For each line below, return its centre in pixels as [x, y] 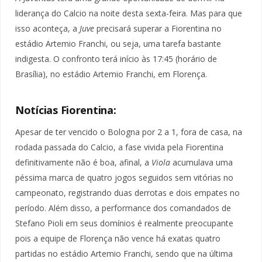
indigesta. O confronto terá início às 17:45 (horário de [116, 58]
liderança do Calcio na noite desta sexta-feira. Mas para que [129, 13]
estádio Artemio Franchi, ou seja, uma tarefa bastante [118, 43]
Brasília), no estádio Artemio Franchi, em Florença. [111, 74]
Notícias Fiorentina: [66, 110]
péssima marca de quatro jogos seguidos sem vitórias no [124, 178]
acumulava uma [201, 163]
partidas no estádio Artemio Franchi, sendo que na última [124, 254]
